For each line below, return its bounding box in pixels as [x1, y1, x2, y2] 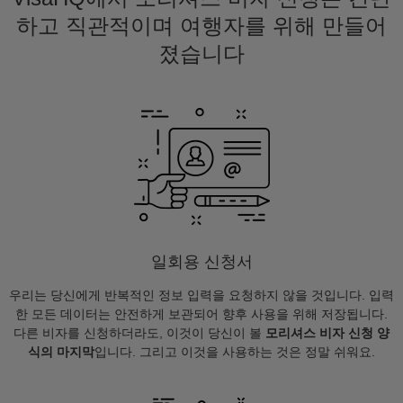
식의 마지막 [28, 345, 94, 359]
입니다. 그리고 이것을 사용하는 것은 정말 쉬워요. [94, 345, 375, 359]
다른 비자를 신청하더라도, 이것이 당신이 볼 [13, 326, 265, 340]
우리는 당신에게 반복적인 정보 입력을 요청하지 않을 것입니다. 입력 [9, 288, 394, 302]
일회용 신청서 [150, 253, 253, 271]
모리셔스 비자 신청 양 [265, 326, 390, 340]
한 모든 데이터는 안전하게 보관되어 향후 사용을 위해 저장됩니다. [15, 307, 388, 321]
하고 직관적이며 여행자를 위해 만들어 [16, 13, 387, 38]
